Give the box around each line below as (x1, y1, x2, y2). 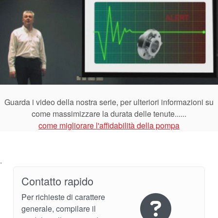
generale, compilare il (21, 202, 96, 214)
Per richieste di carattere (21, 191, 106, 202)
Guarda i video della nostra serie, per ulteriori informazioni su (4, 96, 214, 108)
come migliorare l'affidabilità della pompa (38, 119, 180, 131)
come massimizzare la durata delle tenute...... (32, 108, 186, 119)
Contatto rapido (21, 173, 94, 188)
